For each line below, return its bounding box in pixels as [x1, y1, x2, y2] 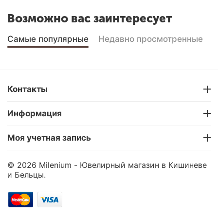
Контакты [7, 84, 48, 94]
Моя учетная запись [7, 133, 91, 143]
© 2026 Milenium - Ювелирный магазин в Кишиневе [7, 160, 207, 170]
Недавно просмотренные [98, 34, 203, 44]
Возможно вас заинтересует [7, 11, 172, 25]
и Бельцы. [7, 169, 46, 180]
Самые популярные [7, 34, 89, 44]
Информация [7, 109, 62, 119]
